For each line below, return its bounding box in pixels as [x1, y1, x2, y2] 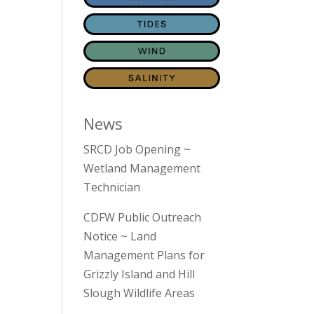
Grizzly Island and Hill [83, 266, 196, 282]
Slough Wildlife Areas [83, 285, 196, 301]
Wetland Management [83, 160, 201, 176]
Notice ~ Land [83, 228, 157, 244]
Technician [83, 179, 141, 195]
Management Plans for [83, 247, 205, 263]
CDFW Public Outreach [83, 209, 202, 225]
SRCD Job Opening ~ [83, 141, 191, 157]
